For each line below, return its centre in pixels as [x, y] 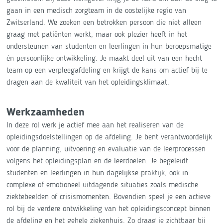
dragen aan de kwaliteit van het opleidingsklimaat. [88, 82]
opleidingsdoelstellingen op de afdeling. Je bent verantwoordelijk [109, 137]
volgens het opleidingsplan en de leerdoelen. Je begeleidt [97, 161]
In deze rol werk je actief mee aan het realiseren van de [95, 125]
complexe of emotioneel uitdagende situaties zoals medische [102, 184]
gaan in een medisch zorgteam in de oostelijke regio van [96, 10]
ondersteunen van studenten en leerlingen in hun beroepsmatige [109, 46]
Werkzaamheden [45, 112]
